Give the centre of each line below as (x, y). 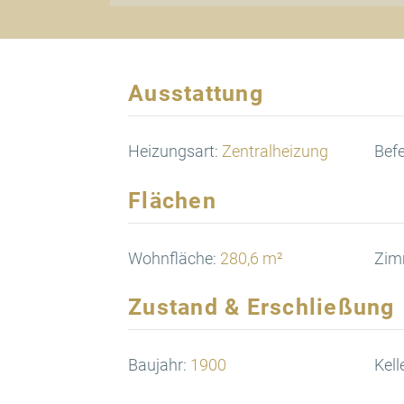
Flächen (172, 200)
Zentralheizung (275, 151)
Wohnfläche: (172, 258)
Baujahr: (157, 365)
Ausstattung (196, 94)
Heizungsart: (173, 151)
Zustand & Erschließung (262, 307)
